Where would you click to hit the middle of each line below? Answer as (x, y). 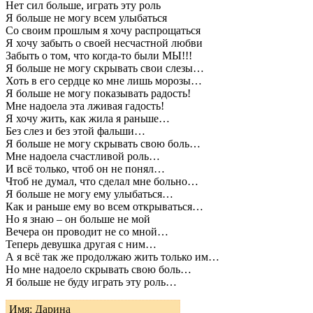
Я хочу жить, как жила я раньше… (88, 118)
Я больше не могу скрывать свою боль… (103, 143)
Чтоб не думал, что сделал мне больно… (102, 181)
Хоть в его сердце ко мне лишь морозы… (104, 80)
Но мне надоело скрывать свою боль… (99, 269)
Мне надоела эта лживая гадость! (85, 105)
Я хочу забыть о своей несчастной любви (104, 43)
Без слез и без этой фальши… (75, 131)
